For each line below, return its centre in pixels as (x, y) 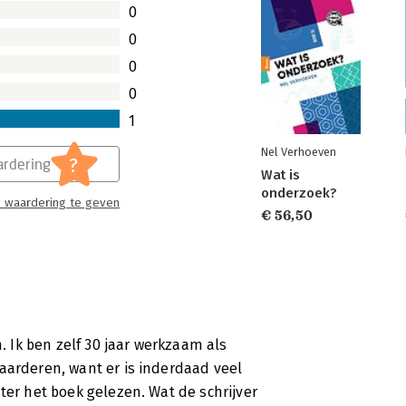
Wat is (280, 175)
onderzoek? (299, 193)
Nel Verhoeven (299, 152)
